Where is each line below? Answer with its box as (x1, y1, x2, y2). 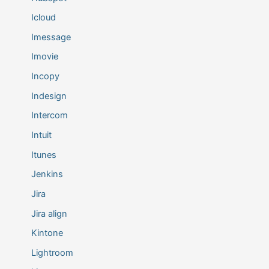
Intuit (31, 129, 52, 141)
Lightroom (31, 247, 73, 258)
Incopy (31, 71, 59, 82)
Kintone (31, 228, 63, 239)
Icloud (31, 12, 56, 23)
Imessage (31, 31, 71, 43)
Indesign (31, 90, 67, 101)
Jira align (31, 208, 67, 219)
